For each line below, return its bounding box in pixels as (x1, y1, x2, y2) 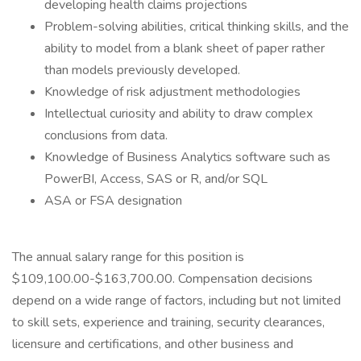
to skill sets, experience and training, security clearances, (12, 313, 325, 331)
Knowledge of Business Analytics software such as (44, 148, 330, 166)
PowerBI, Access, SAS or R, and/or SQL (44, 170, 268, 188)
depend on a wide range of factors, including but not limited (12, 292, 341, 309)
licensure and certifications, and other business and (12, 335, 293, 353)
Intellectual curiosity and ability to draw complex (44, 105, 313, 122)
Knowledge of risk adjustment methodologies (44, 83, 301, 101)
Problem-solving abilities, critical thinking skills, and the (44, 18, 349, 35)
